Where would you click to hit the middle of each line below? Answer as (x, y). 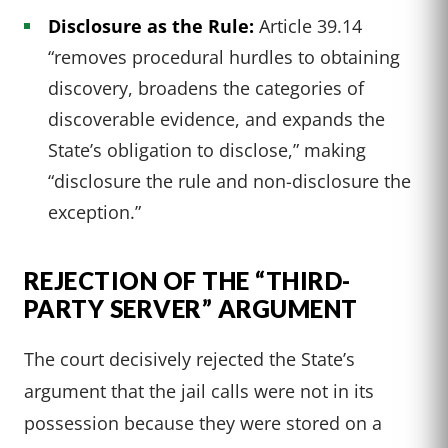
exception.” (94, 212)
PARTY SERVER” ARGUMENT (191, 309)
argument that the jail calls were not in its (199, 391)
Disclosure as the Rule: (151, 26)
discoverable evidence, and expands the (216, 119)
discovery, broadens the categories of (206, 88)
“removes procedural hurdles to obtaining (224, 57)
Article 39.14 (308, 26)
